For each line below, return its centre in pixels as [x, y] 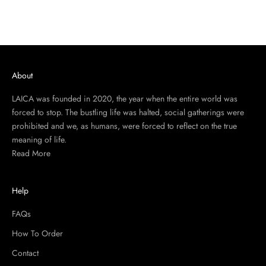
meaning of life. [40, 139]
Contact [25, 253]
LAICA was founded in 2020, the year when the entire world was [125, 98]
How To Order [37, 233]
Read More [31, 153]
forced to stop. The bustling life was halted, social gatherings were [128, 112]
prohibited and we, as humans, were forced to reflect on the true [124, 126]
